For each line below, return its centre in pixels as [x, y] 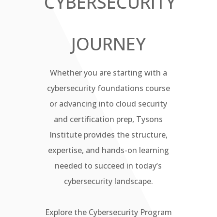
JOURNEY [108, 44]
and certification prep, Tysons [108, 119]
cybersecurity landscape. [108, 181]
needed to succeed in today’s [108, 165]
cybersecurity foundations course [108, 88]
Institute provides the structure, [108, 134]
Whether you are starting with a [108, 72]
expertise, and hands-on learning [108, 150]
